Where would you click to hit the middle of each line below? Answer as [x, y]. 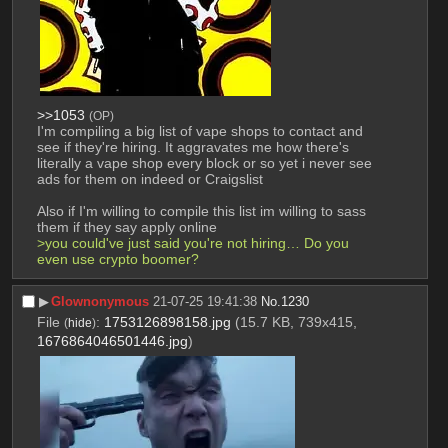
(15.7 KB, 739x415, [295, 322]
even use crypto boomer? [117, 259]
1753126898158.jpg [167, 322]
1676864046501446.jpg [112, 341]
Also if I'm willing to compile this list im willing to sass [201, 211]
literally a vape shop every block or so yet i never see [204, 163]
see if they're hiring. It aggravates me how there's [192, 147]
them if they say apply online [126, 227]
